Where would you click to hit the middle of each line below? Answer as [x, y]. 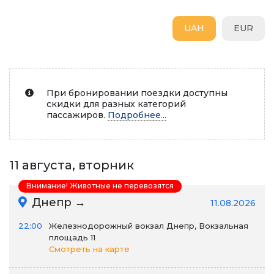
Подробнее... [137, 115]
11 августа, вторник [72, 165]
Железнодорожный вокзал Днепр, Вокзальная [149, 226]
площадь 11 [72, 237]
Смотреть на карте [89, 249]
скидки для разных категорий [116, 104]
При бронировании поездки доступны [137, 93]
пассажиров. [77, 115]
